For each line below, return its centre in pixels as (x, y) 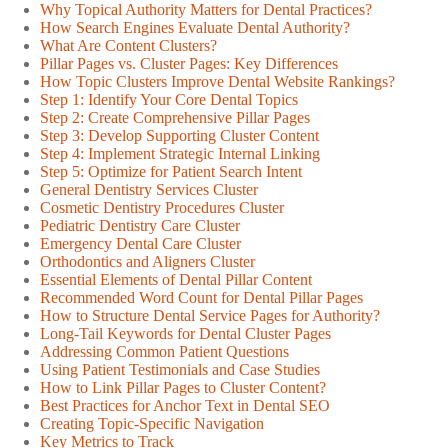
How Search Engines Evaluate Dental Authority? (195, 28)
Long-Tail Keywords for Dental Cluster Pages (185, 334)
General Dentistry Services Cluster (149, 190)
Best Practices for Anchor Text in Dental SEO (185, 406)
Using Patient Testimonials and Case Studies (180, 370)
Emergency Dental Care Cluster (140, 244)
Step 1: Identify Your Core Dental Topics (169, 100)
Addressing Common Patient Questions (164, 352)
